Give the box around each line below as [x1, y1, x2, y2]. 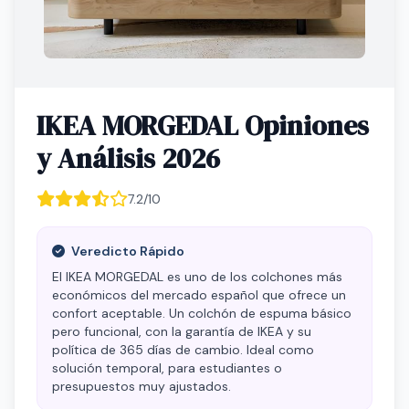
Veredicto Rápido [68, 243, 184, 259]
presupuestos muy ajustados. [52, 378, 231, 394]
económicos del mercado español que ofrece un [52, 287, 346, 303]
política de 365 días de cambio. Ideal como [52, 341, 314, 358]
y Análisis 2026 [37, 140, 220, 177]
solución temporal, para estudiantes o [52, 360, 282, 376]
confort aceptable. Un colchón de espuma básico [52, 305, 351, 321]
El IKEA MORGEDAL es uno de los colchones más [52, 268, 342, 285]
